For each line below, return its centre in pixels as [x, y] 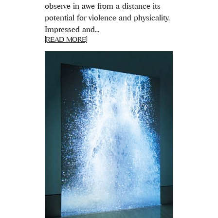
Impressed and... [72, 29]
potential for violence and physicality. [107, 17]
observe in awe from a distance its [102, 6]
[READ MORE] [66, 39]
